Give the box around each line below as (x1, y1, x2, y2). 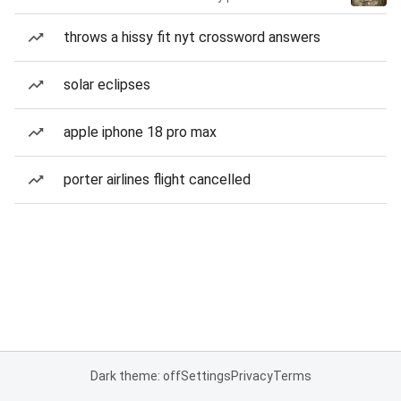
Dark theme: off (90, 369, 181, 383)
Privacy (230, 369, 273, 383)
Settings (180, 369, 231, 383)
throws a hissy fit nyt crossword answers (64, 29, 320, 46)
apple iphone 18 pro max (64, 124, 217, 141)
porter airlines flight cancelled (64, 171, 251, 188)
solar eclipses (64, 76, 150, 93)
